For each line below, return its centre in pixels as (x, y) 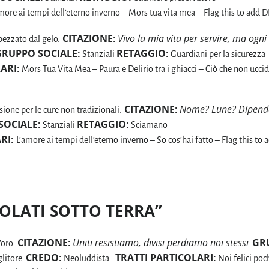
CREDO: (44, 257)
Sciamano (148, 125)
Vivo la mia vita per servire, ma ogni (192, 39)
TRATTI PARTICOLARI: (166, 257)
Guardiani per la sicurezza (217, 54)
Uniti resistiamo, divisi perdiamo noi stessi (161, 242)
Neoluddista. (89, 258)
